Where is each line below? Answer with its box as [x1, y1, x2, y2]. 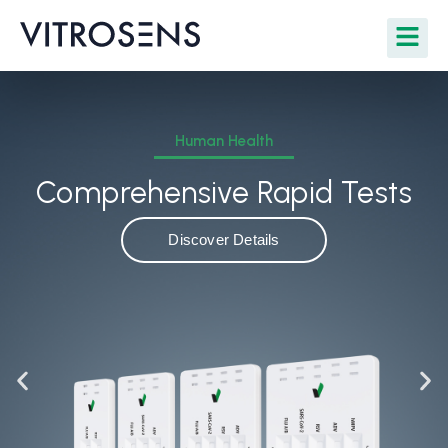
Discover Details [168, 231, 280, 248]
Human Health [175, 132, 273, 150]
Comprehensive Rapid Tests [36, 174, 412, 211]
